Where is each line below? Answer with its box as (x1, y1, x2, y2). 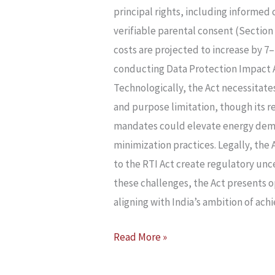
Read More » (114, 230, 168, 244)
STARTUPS (113, 91, 163, 106)
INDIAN (113, 72, 147, 87)
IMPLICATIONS (113, 34, 179, 48)
